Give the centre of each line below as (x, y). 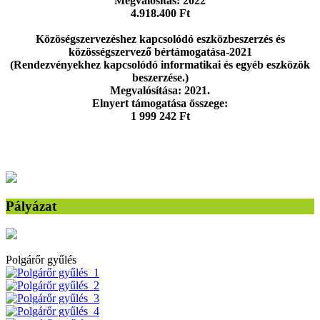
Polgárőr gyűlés (41, 260)
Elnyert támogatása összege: (160, 103)
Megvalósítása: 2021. (160, 90)
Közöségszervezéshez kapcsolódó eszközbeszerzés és (160, 39)
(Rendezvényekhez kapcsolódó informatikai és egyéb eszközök (160, 64)
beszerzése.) (160, 77)
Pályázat (31, 206)
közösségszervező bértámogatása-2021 (160, 51)
